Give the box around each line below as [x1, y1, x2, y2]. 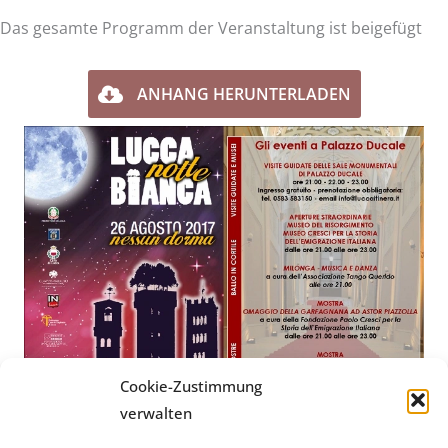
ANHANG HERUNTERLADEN [136, 83, 351, 106]
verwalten [120, 403, 192, 423]
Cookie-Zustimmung [120, 376, 262, 396]
